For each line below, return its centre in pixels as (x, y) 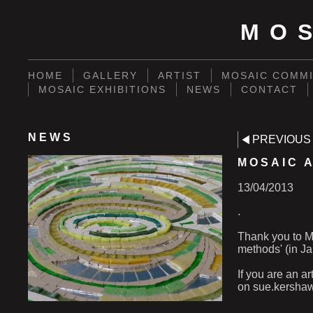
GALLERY (110, 75)
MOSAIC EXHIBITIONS (102, 89)
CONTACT (269, 89)
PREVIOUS (282, 139)
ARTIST (180, 75)
